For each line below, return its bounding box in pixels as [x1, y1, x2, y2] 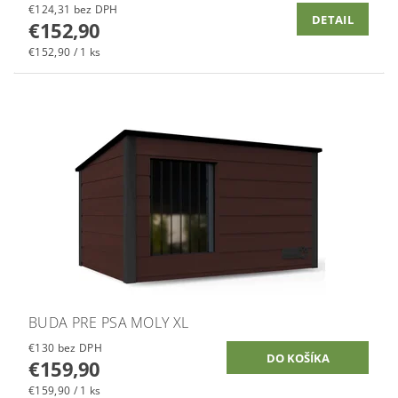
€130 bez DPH [57, 340, 102, 356]
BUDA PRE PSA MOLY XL [28, 313, 189, 333]
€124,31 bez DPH [73, 2, 118, 18]
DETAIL [312, 12, 354, 28]
